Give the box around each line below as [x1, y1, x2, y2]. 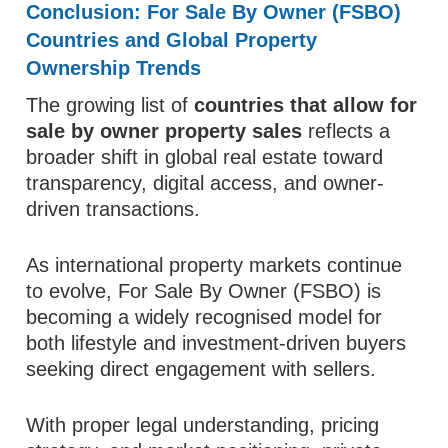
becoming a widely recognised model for [26, 306, 383, 328]
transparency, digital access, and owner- [26, 172, 385, 194]
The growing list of [26, 94, 195, 116]
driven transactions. [26, 198, 201, 220]
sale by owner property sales [26, 120, 303, 142]
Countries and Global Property [26, 29, 318, 51]
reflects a [302, 120, 391, 142]
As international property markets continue [26, 254, 403, 276]
